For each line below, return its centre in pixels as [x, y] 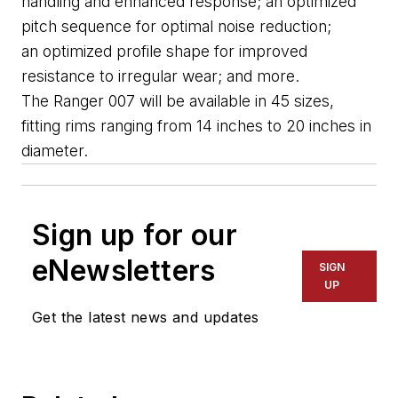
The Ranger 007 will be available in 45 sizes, [178, 101]
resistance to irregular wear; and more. [160, 76]
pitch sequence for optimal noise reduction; [176, 27]
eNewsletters [124, 271]
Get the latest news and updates [146, 318]
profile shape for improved [210, 52]
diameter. [55, 151]
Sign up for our [135, 235]
